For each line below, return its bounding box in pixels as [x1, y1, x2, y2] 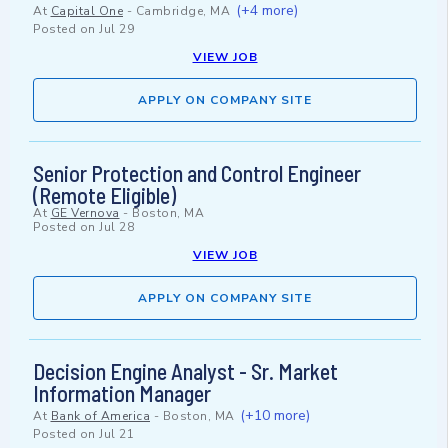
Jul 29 [99, 21, 134, 38]
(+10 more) [240, 406, 310, 426]
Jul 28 [99, 219, 134, 236]
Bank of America [50, 408, 150, 425]
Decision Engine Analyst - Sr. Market [33, 358, 338, 385]
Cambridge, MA [135, 3, 230, 20]
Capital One [50, 3, 123, 20]
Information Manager [33, 380, 211, 407]
